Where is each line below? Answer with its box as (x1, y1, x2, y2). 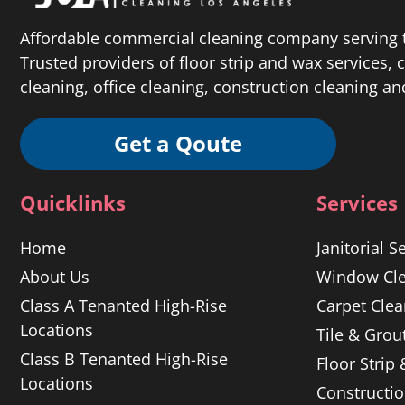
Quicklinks (20, 188, 126, 216)
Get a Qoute (114, 127, 242, 158)
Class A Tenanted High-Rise (20, 294, 227, 316)
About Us (20, 265, 89, 287)
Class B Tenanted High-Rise (20, 347, 228, 370)
